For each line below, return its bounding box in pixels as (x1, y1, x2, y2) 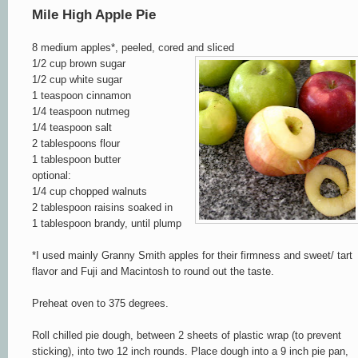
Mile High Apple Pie (32, 6, 156, 22)
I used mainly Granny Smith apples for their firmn (36, 249, 264, 261)
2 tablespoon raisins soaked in (32, 201, 173, 213)
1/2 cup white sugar (32, 73, 122, 86)
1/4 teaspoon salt (32, 121, 112, 133)
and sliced (187, 41, 234, 54)
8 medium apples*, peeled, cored (32, 41, 187, 54)
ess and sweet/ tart (264, 249, 352, 261)
